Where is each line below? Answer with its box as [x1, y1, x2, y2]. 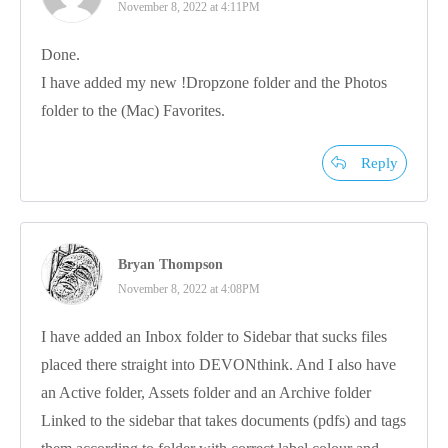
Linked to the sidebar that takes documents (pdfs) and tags [41, 411, 406, 429]
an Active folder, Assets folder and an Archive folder [41, 383, 371, 401]
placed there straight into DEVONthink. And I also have [41, 355, 396, 373]
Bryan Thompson [118, 256, 223, 272]
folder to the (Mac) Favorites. [41, 101, 225, 119]
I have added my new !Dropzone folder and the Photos [41, 73, 387, 91]
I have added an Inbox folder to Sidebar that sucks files [41, 327, 387, 345]
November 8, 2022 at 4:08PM [118, 281, 260, 296]
